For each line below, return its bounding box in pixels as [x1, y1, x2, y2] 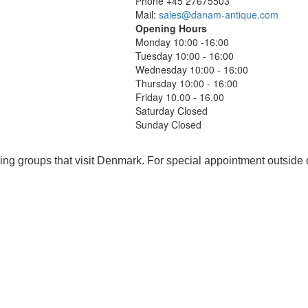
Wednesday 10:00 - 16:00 [135, 62, 248, 76]
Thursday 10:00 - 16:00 [135, 76, 238, 90]
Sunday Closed [135, 117, 204, 131]
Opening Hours [135, 21, 207, 35]
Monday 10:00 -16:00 [135, 34, 229, 49]
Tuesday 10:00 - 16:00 [135, 48, 234, 63]
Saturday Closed [135, 103, 210, 118]
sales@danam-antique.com [159, 7, 278, 21]
